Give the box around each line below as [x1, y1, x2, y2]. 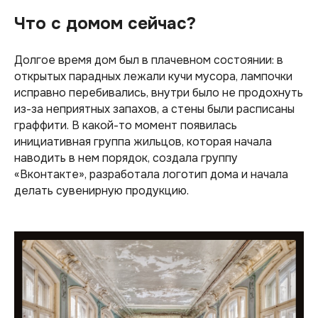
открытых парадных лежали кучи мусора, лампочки [14, 68, 292, 84]
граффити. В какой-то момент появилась [14, 117, 237, 133]
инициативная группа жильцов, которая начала [14, 133, 272, 149]
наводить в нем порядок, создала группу [14, 150, 238, 165]
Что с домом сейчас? [14, 12, 196, 34]
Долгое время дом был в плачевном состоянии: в [14, 52, 283, 67]
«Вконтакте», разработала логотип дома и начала [14, 166, 288, 182]
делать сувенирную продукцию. [14, 182, 189, 198]
